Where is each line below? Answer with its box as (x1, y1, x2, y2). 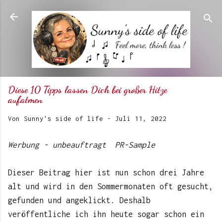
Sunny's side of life (24, 114, 103, 123)
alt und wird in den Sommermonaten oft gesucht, (8, 182, 213, 191)
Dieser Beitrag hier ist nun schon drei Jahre (8, 168, 204, 177)
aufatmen (8, 94, 43, 106)
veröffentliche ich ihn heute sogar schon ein (8, 210, 204, 219)
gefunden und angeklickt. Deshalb (8, 196, 151, 205)
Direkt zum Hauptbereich (65, 8, 157, 16)
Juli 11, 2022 (115, 114, 166, 123)
